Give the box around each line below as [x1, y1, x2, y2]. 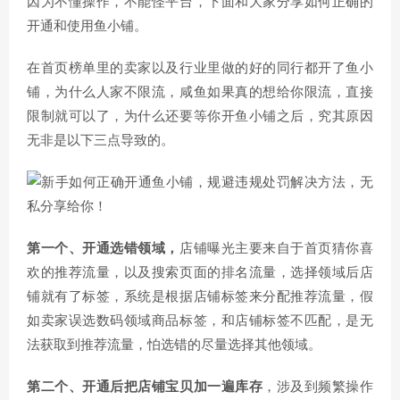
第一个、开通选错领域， [27, 242, 179, 255]
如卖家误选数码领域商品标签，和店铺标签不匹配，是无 [27, 314, 373, 328]
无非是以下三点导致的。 [27, 134, 174, 147]
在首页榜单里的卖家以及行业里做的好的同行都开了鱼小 [27, 62, 373, 75]
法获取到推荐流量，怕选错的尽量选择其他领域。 [27, 338, 321, 352]
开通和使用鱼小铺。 [27, 20, 147, 33]
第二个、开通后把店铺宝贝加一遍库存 [27, 380, 263, 394]
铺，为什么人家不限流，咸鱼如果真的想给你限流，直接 [27, 86, 373, 99]
